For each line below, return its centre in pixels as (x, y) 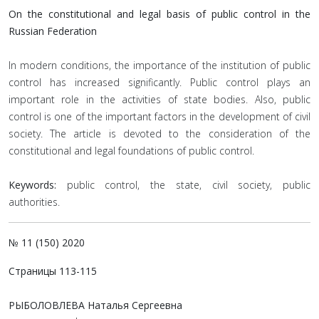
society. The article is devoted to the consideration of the (159, 134)
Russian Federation (53, 31)
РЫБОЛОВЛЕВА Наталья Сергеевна (95, 305)
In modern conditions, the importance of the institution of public (159, 65)
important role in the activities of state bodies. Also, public (159, 99)
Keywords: (32, 185)
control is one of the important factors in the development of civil (159, 116)
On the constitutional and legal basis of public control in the (159, 14)
